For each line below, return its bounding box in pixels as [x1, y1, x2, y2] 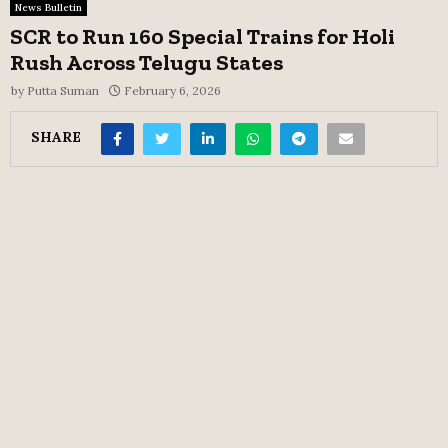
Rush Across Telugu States [10, 48, 283, 76]
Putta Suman [27, 82, 99, 98]
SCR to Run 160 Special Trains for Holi [10, 22, 395, 50]
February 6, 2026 [124, 82, 221, 98]
